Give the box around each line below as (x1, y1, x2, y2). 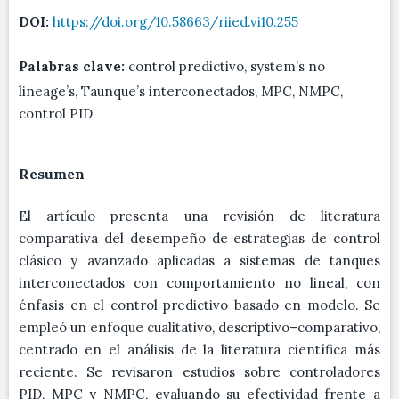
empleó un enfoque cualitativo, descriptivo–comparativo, (19, 319, 380, 336)
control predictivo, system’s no (128, 58, 325, 75)
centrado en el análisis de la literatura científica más (19, 341, 380, 358)
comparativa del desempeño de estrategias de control (19, 230, 380, 247)
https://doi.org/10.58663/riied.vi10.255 (53, 13, 298, 30)
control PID (19, 105, 93, 122)
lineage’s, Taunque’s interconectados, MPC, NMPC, (19, 83, 343, 100)
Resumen (19, 165, 85, 183)
